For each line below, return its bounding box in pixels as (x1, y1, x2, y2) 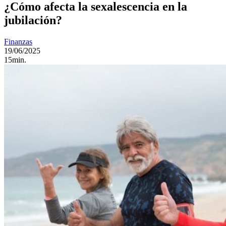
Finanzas (4, 37, 32, 46)
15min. (4, 55, 26, 64)
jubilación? (4, 13, 62, 27)
